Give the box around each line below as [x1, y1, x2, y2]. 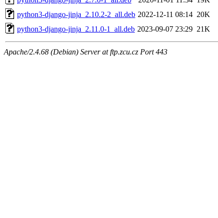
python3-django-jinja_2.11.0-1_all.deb [17, 24, 135, 33]
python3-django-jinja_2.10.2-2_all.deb [17, 10, 135, 18]
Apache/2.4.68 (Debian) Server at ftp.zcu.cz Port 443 [4, 47, 167, 56]
